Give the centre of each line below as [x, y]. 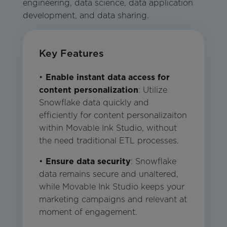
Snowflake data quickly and [94, 103]
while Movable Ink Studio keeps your [111, 187]
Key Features [71, 54]
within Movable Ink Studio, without [108, 128]
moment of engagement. [88, 212]
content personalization [88, 90]
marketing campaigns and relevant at [113, 200]
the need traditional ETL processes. [109, 141]
